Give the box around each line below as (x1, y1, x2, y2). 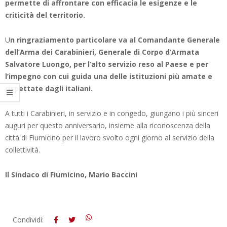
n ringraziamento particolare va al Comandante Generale (10, 34, 220, 45)
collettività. (5, 144, 40, 155)
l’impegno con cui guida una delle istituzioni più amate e (5, 71, 212, 81)
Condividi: (13, 214, 44, 224)
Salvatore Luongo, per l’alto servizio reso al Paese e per (5, 59, 208, 69)
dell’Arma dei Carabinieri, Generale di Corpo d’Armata (5, 47, 199, 57)
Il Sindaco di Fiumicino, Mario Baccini (5, 169, 137, 179)
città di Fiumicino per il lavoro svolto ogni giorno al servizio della (5, 132, 214, 142)
